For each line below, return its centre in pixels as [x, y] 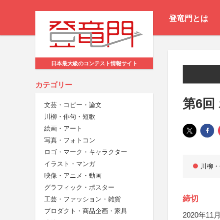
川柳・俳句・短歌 [70, 117]
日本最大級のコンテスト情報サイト [94, 64]
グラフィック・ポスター [79, 188]
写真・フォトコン [70, 140]
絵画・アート [63, 129]
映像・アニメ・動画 [73, 176]
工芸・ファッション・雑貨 [82, 199]
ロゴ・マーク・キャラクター [86, 152]
